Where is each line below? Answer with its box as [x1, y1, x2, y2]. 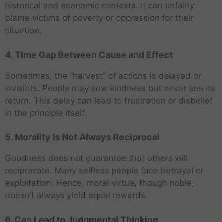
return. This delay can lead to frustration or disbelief [5, 95, 213, 106]
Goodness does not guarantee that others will [5, 153, 188, 164]
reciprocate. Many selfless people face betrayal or [5, 166, 204, 176]
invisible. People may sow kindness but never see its [5, 83, 215, 93]
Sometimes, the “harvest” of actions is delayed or [5, 70, 201, 81]
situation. [5, 25, 42, 36]
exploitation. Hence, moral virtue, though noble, [5, 178, 194, 188]
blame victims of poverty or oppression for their [5, 13, 193, 23]
